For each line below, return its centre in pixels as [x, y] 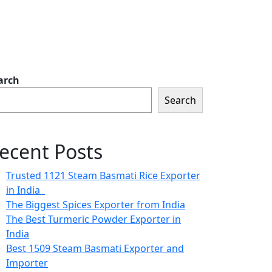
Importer [27, 263]
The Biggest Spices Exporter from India [96, 205]
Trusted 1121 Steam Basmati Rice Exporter [103, 175]
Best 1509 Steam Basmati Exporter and [95, 248]
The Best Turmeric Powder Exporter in [93, 219]
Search [180, 100]
